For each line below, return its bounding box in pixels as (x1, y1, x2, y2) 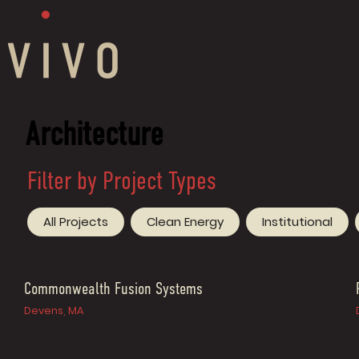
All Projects (43, 213, 108, 230)
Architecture (24, 119, 163, 154)
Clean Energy (147, 213, 224, 230)
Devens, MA (24, 303, 84, 317)
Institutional (262, 213, 333, 230)
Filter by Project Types (27, 170, 216, 196)
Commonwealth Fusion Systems (24, 280, 204, 298)
